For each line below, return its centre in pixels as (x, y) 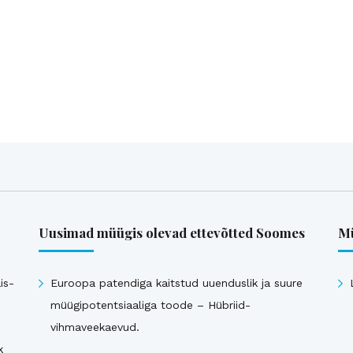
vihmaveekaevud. (95, 327)
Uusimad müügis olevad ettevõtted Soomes (172, 232)
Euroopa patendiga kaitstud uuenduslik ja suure (176, 283)
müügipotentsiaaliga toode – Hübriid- (150, 305)
